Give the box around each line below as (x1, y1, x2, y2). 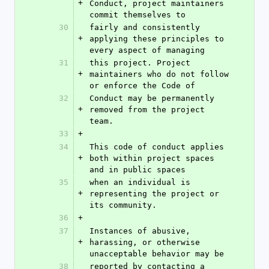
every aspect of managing (89, 46, 205, 55)
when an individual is (89, 178, 190, 187)
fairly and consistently (89, 23, 200, 32)
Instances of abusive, (89, 226, 190, 235)
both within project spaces (89, 154, 214, 163)
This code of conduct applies (89, 142, 224, 151)
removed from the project (89, 105, 205, 114)
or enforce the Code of (89, 81, 195, 90)
